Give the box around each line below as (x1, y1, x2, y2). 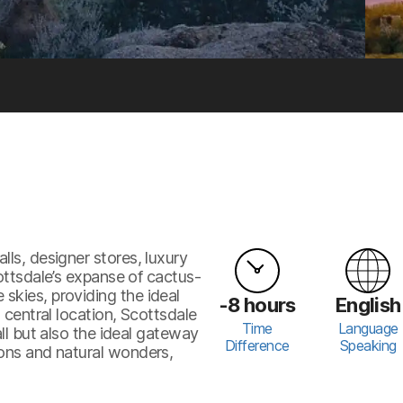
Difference (224, 336, 290, 354)
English (335, 292, 401, 317)
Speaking (339, 336, 397, 354)
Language (337, 318, 399, 337)
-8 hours (218, 292, 296, 317)
